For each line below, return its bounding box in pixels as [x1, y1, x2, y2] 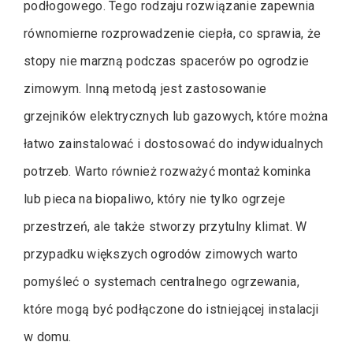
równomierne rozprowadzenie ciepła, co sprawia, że [24, 26, 321, 41]
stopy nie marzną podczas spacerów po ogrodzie [24, 54, 310, 69]
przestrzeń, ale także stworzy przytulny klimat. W [24, 219, 307, 234]
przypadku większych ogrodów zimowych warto [24, 247, 299, 262]
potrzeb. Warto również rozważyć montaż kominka [24, 164, 311, 179]
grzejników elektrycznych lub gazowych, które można [24, 109, 329, 124]
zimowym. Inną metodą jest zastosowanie [24, 81, 267, 96]
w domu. [24, 329, 72, 344]
